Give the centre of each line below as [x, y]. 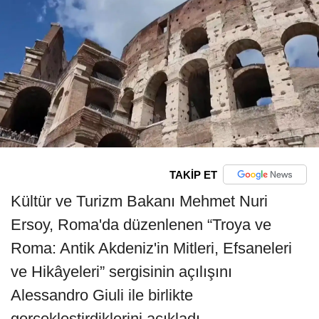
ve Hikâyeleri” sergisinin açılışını [121, 272]
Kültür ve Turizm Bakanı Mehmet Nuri [139, 202]
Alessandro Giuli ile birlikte [102, 296]
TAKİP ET [193, 174]
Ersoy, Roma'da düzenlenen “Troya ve [141, 225]
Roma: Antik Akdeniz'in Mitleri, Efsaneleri [151, 249]
